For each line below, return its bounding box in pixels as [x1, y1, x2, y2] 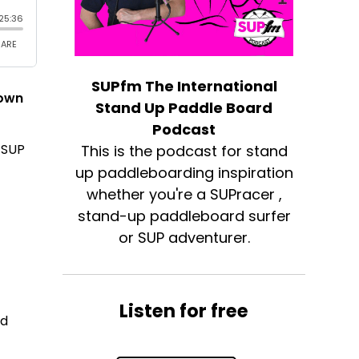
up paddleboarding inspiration [75, 163, 293, 184]
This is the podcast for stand [80, 141, 288, 162]
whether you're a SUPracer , [86, 184, 282, 205]
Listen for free [119, 298, 249, 325]
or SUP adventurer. [118, 228, 250, 248]
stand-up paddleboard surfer [77, 206, 291, 227]
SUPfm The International [91, 76, 277, 97]
